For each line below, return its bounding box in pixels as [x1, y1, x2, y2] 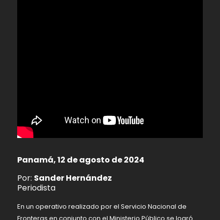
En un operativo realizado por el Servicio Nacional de [17, 201, 187, 211]
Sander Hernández [34, 172, 112, 184]
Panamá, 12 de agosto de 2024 [17, 154, 144, 166]
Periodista [17, 182, 55, 193]
